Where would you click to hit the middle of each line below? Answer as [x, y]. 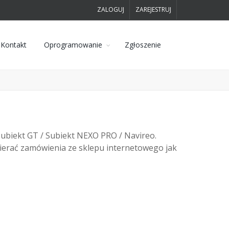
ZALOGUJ [111, 9]
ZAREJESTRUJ [153, 9]
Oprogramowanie [73, 45]
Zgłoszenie [143, 45]
